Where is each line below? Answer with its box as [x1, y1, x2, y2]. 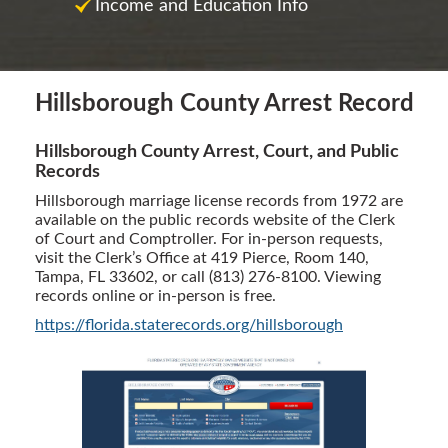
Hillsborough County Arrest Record [34, 92, 414, 116]
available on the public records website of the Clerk [35, 212, 395, 228]
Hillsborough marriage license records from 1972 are [35, 193, 403, 209]
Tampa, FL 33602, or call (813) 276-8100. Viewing [35, 269, 381, 285]
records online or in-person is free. [35, 288, 276, 304]
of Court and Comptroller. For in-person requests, [35, 231, 383, 247]
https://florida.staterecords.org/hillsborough [35, 317, 343, 333]
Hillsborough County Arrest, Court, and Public [35, 143, 399, 161]
